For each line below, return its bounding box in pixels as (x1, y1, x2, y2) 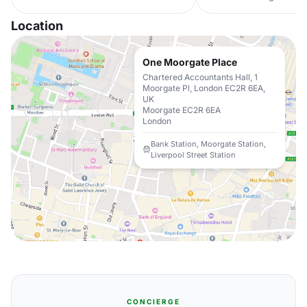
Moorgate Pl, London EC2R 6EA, (143, 83, 265, 93)
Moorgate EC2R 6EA (143, 105, 221, 115)
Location (11, 19, 63, 33)
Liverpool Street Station (151, 150, 236, 160)
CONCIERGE (127, 297, 180, 306)
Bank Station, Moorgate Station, (151, 139, 266, 149)
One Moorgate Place (143, 56, 237, 68)
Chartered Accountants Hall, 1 (143, 72, 258, 82)
